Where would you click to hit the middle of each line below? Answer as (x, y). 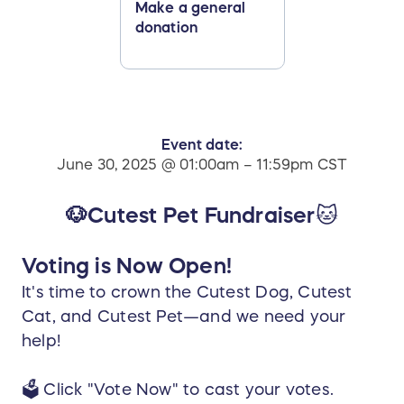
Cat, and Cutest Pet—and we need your (184, 317)
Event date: (202, 145)
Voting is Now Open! (127, 266)
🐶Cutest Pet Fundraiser (191, 216)
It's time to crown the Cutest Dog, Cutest (187, 293)
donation (166, 28)
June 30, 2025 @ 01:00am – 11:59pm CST (202, 165)
